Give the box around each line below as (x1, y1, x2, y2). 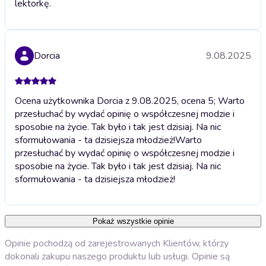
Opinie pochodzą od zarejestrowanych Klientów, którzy (5, 236, 229, 250)
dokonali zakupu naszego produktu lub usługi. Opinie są (5, 249, 230, 263)
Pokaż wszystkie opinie (92, 216, 174, 226)
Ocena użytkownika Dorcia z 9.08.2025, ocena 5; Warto (15, 94, 245, 107)
